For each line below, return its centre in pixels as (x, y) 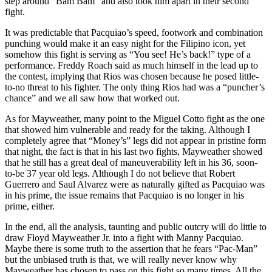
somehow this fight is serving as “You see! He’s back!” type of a (128, 54)
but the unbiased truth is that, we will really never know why (121, 259)
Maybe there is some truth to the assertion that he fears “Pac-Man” (131, 248)
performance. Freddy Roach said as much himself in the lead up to (131, 65)
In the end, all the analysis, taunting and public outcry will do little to (136, 226)
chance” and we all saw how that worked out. (92, 98)
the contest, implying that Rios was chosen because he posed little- (132, 76)
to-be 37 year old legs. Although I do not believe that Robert (120, 173)
